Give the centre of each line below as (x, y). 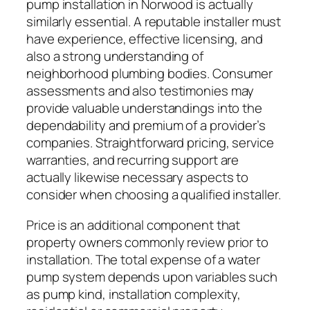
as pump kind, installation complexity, (134, 294)
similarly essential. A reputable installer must (154, 22)
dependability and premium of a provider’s (146, 126)
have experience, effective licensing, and (145, 39)
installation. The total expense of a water (143, 259)
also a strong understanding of (115, 56)
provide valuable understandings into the (144, 108)
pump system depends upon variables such (152, 276)
